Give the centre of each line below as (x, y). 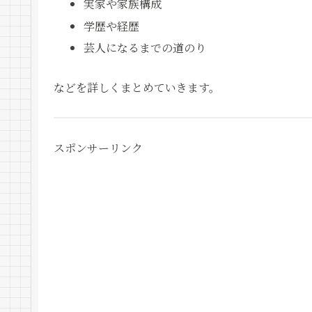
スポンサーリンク (98, 148)
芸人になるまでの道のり (145, 47)
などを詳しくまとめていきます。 (137, 87)
